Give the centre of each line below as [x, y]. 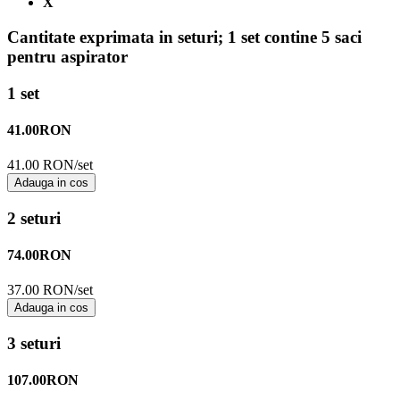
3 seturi [34, 344]
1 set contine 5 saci [295, 37]
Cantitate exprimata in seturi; [117, 37]
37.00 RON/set [50, 290]
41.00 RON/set [50, 165]
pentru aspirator [67, 56]
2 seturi [34, 218]
